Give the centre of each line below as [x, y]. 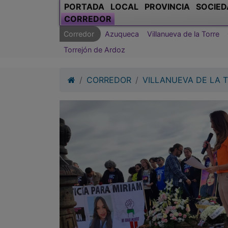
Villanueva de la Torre [183, 34]
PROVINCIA [167, 6]
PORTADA [84, 6]
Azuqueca [122, 34]
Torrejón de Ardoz [94, 49]
